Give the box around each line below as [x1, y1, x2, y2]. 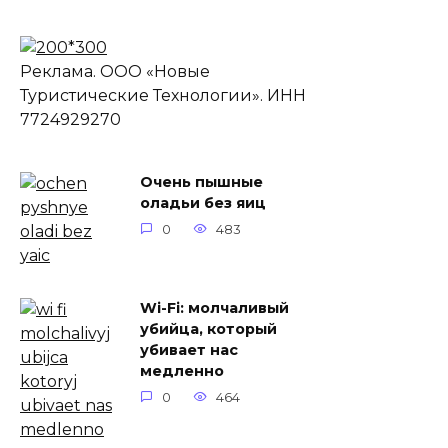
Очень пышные [140, 173, 263, 191]
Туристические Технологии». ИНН [20, 86, 306, 105]
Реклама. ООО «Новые [20, 62, 210, 81]
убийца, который [140, 320, 277, 338]
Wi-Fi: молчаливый [140, 299, 289, 317]
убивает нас [140, 341, 238, 359]
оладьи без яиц [140, 194, 266, 212]
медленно [140, 362, 224, 380]
